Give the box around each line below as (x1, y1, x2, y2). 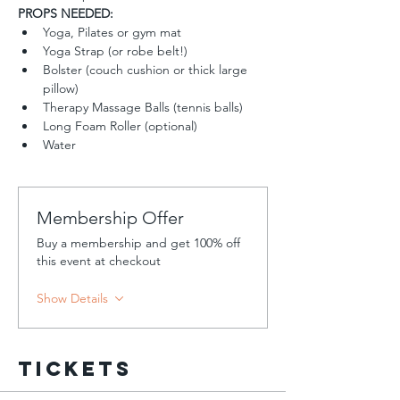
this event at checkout (37, 253, 161, 269)
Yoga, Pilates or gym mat (43, 24, 181, 40)
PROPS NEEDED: (18, 5, 113, 21)
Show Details (37, 290, 108, 306)
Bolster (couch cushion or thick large (43, 62, 251, 78)
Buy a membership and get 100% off (37, 235, 240, 251)
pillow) (43, 80, 79, 96)
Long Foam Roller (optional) (43, 118, 197, 134)
